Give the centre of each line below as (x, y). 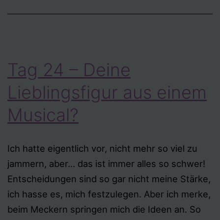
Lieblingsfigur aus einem (107, 92)
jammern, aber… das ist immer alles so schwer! (106, 164)
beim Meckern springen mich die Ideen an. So (104, 209)
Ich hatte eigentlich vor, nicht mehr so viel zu (102, 148)
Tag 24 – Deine (69, 70)
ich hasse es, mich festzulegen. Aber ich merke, (109, 194)
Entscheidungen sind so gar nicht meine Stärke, (109, 179)
